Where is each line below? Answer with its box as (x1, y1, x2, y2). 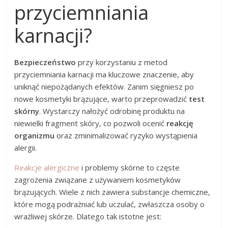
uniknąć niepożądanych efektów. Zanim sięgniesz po (14, 81, 194, 92)
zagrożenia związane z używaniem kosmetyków (14, 175, 181, 185)
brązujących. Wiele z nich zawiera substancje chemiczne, (14, 187, 211, 197)
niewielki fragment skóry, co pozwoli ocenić (14, 118, 167, 129)
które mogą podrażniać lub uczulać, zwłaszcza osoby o (14, 199, 205, 210)
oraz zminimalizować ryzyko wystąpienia (54, 130, 198, 141)
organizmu (14, 130, 55, 141)
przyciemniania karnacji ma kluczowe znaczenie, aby (14, 69, 194, 80)
